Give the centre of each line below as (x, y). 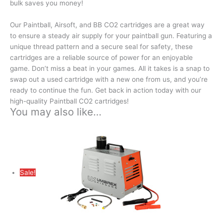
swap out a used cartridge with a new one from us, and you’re (109, 80)
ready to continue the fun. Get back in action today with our (106, 90)
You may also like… (56, 112)
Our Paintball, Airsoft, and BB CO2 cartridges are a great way (107, 25)
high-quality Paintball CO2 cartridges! (70, 101)
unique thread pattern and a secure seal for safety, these (101, 47)
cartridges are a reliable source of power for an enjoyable (101, 58)
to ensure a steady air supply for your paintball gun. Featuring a (111, 36)
